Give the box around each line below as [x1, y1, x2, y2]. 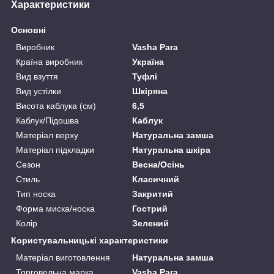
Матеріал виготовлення [16, 252, 110, 262]
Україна [132, 56, 165, 67]
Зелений [132, 218, 169, 228]
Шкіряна [132, 86, 168, 96]
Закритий [132, 188, 174, 199]
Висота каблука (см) [16, 100, 96, 111]
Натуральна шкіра [132, 144, 211, 155]
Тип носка [16, 188, 56, 199]
